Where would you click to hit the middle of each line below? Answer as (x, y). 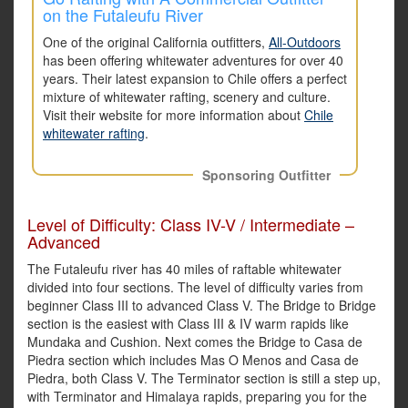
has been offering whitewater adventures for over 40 (193, 61)
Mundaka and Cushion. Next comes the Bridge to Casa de (195, 342)
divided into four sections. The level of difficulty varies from (195, 287)
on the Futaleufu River (123, 15)
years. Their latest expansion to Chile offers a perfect (195, 79)
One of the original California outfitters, (156, 42)
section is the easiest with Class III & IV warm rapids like (188, 324)
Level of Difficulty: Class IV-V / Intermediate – (191, 224)
